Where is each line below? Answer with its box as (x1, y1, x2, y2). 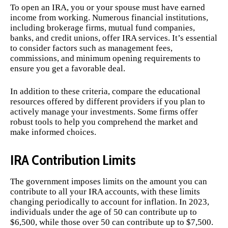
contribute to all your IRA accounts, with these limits (10, 186, 200, 196)
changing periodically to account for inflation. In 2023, (10, 196, 209, 207)
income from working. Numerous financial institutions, (10, 12, 208, 22)
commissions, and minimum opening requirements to (10, 53, 201, 63)
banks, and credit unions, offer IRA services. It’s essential (10, 33, 217, 43)
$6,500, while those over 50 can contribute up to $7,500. (10, 217, 213, 227)
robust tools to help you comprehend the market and (10, 117, 198, 127)
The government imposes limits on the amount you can (10, 176, 207, 186)
